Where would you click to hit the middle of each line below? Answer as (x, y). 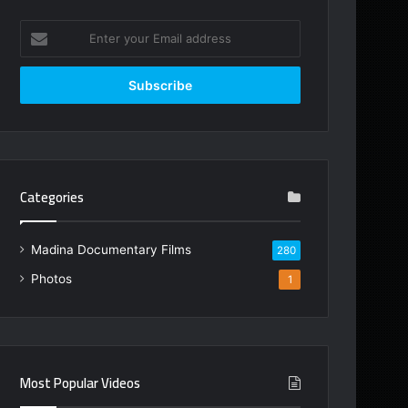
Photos (51, 279)
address (42, 86)
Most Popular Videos (80, 383)
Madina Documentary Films (111, 250)
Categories (52, 198)
